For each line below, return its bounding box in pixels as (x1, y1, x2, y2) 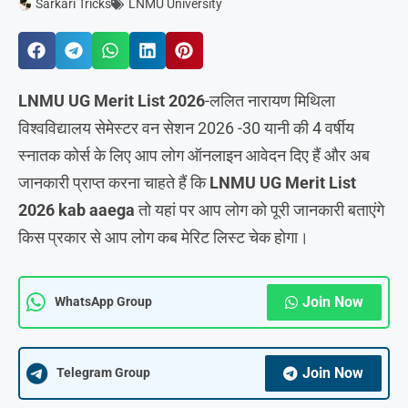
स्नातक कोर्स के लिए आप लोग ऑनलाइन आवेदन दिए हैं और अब (18, 145, 370, 165)
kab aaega (58, 199, 135, 219)
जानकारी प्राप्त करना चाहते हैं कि (18, 172, 209, 192)
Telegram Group (56, 364, 150, 381)
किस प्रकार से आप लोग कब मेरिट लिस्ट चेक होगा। (18, 227, 309, 247)
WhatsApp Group (55, 293, 152, 310)
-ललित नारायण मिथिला (205, 90, 335, 110)
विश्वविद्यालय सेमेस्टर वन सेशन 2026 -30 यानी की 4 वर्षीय (18, 117, 354, 138)
